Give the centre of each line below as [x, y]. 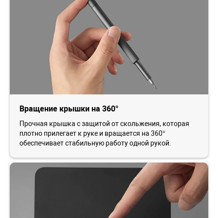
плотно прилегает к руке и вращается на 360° [92, 133]
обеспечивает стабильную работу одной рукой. [95, 143]
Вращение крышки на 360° [69, 109]
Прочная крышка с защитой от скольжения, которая [104, 123]
